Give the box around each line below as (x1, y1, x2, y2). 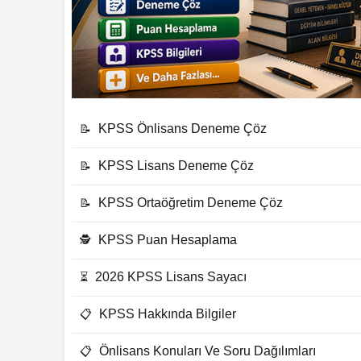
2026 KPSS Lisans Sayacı (95, 270, 247, 284)
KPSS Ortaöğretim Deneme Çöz (98, 196, 283, 210)
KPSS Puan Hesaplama (98, 233, 237, 247)
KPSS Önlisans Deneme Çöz (98, 122, 267, 136)
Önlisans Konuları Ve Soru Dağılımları (99, 344, 316, 359)
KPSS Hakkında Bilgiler (99, 307, 236, 322)
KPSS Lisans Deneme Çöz (98, 159, 254, 173)
